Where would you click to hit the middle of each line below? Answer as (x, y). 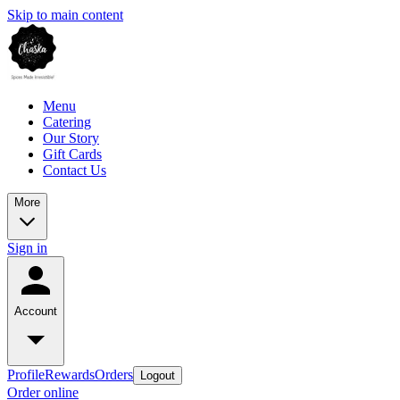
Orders (114, 375)
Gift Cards (72, 154)
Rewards (70, 375)
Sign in (27, 248)
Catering (67, 122)
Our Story (71, 138)
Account (36, 311)
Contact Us (75, 170)
